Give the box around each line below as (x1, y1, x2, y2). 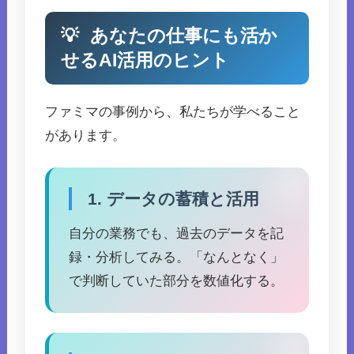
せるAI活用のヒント (61, 51, 230, 71)
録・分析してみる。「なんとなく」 (69, 250, 284, 265)
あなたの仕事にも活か (85, 26, 278, 47)
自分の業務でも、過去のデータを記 (69, 226, 284, 242)
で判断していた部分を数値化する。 (69, 273, 284, 289)
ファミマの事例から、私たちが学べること (45, 104, 301, 120)
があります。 (45, 128, 126, 144)
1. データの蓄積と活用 (88, 190, 260, 209)
